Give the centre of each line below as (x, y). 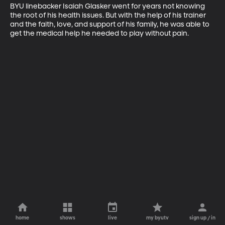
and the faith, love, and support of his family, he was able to (110, 24)
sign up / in (203, 218)
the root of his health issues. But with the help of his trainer (109, 15)
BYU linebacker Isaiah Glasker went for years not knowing (108, 6)
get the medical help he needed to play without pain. (99, 33)
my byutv (158, 218)
